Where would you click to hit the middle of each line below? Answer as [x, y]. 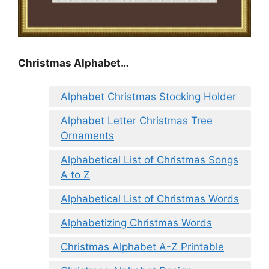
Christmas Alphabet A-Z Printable [142, 246]
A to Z [75, 174]
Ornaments [87, 135]
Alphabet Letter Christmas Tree [137, 120]
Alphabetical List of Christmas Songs [150, 159]
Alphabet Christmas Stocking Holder [148, 96]
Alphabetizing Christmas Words [136, 222]
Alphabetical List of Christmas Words [150, 198]
